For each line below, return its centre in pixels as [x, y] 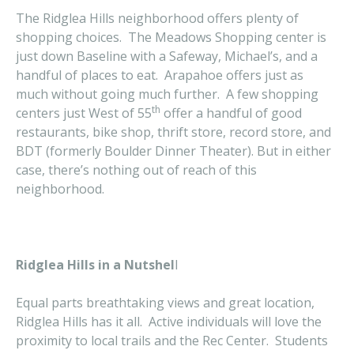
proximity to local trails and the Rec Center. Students [172, 341]
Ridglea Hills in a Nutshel [95, 265]
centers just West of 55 [84, 113]
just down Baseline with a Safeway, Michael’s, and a [167, 56]
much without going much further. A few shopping [167, 94]
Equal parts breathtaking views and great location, [165, 303]
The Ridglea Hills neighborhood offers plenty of [157, 18]
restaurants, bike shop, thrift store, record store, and [173, 132]
